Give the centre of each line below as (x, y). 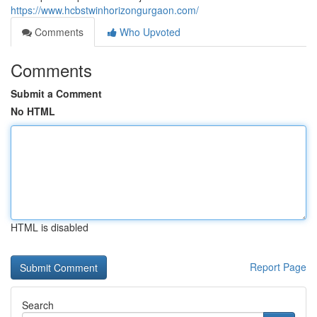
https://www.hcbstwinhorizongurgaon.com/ (105, 10)
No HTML (33, 111)
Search (38, 305)
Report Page (278, 267)
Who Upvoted (149, 32)
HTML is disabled (50, 227)
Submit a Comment (56, 93)
